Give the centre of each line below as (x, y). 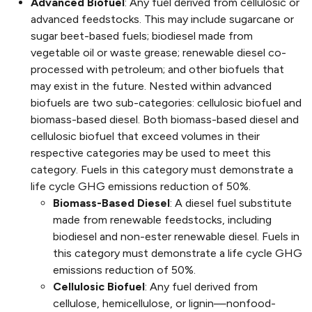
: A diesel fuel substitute (231, 203)
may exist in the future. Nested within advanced (151, 86)
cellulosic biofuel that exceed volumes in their (145, 136)
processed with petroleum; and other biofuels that (157, 70)
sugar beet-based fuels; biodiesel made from (142, 36)
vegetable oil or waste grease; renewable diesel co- (158, 53)
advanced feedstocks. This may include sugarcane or (162, 19)
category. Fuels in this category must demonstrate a (162, 170)
